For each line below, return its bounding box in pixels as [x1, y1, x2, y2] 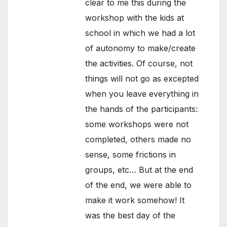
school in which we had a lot [85, 28, 196, 39]
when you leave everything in [85, 89, 199, 99]
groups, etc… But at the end [85, 165, 194, 175]
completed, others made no [85, 134, 192, 145]
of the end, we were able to [85, 180, 192, 191]
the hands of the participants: [85, 104, 198, 115]
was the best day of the [85, 210, 176, 221]
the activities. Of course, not [85, 58, 193, 69]
